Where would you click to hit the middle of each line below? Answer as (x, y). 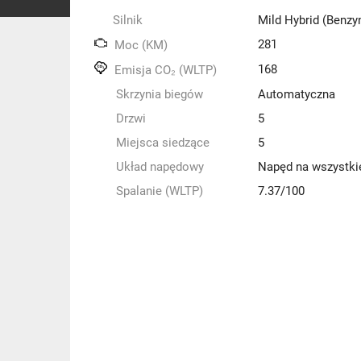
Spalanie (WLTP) (158, 191)
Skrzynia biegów (158, 94)
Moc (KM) (139, 45)
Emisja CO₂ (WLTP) (164, 70)
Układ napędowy (158, 167)
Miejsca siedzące (161, 143)
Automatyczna (296, 94)
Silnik (128, 20)
